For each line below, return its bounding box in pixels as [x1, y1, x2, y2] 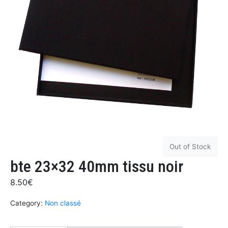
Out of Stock [169, 142, 211, 151]
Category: [10, 199, 43, 208]
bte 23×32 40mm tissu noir [10, 157, 183, 177]
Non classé [45, 199, 81, 208]
